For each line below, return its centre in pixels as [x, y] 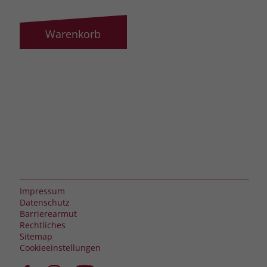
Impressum [42, 191]
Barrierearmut [48, 213]
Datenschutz [44, 202]
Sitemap [36, 236]
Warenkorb [73, 34]
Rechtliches [42, 225]
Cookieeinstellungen [60, 247]
